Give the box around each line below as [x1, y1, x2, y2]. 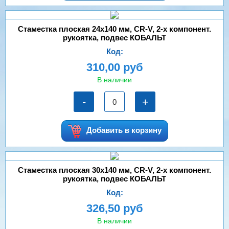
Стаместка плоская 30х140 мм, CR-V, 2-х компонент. [18, 166, 211, 174]
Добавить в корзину [86, 125, 162, 134]
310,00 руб [86, 61, 143, 74]
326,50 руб [86, 202, 143, 215]
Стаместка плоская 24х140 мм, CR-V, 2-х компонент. [18, 25, 211, 33]
